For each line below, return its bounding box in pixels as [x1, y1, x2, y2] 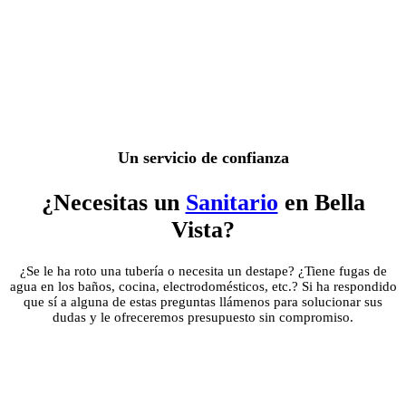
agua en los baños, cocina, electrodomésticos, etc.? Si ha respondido [9, 278, 397, 294]
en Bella [277, 189, 365, 217]
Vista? [171, 217, 235, 244]
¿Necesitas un [41, 189, 186, 217]
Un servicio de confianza [117, 149, 289, 168]
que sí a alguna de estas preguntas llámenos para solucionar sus [24, 294, 382, 309]
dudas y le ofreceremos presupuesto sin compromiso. [53, 309, 353, 324]
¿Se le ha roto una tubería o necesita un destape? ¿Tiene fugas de [19, 263, 387, 278]
